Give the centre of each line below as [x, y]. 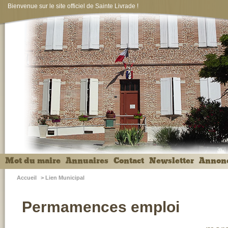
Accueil [27, 178]
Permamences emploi [101, 207]
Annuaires [87, 161]
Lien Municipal [65, 178]
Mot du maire [33, 161]
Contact [129, 161]
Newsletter [172, 161]
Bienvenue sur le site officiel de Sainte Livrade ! [73, 6]
